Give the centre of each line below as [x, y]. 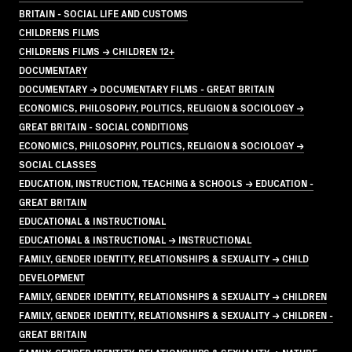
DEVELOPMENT [52, 277]
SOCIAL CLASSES [58, 163]
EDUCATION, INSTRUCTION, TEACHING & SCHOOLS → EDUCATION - [166, 182]
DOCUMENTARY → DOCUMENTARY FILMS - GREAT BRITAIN [147, 88]
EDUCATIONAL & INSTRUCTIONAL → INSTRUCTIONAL [135, 239]
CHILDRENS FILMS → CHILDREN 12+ [97, 50]
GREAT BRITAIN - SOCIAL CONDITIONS [104, 126]
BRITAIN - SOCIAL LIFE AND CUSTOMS [103, 13]
